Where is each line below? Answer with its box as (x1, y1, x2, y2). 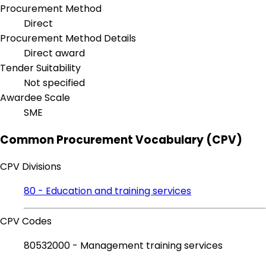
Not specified (24, 76, 85, 90)
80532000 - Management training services (24, 239, 223, 253)
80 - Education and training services (24, 184, 191, 198)
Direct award (24, 46, 85, 61)
